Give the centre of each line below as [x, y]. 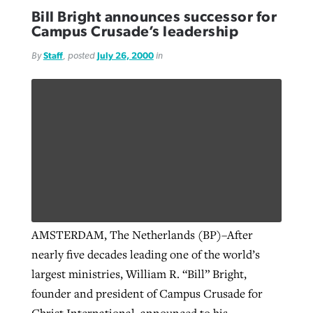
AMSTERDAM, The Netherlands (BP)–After [142, 235]
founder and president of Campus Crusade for [147, 294]
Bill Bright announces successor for [154, 17]
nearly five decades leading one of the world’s [145, 255]
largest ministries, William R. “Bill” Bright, [139, 274]
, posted [80, 56]
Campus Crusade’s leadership [135, 32]
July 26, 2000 [125, 56]
